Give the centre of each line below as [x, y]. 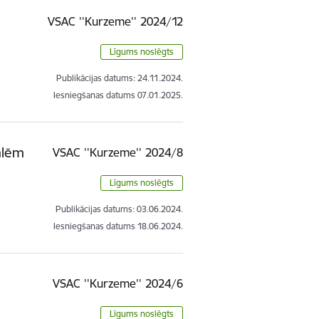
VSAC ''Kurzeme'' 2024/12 [116, 21]
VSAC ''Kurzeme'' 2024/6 [118, 283]
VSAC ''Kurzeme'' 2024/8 [118, 152]
